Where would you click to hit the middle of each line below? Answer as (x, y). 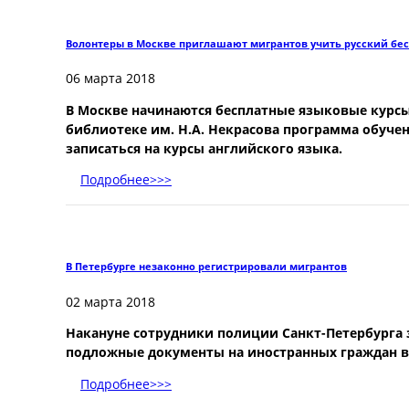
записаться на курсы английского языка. (211, 148)
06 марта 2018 (110, 79)
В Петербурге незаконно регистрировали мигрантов (206, 267)
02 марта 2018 (110, 302)
